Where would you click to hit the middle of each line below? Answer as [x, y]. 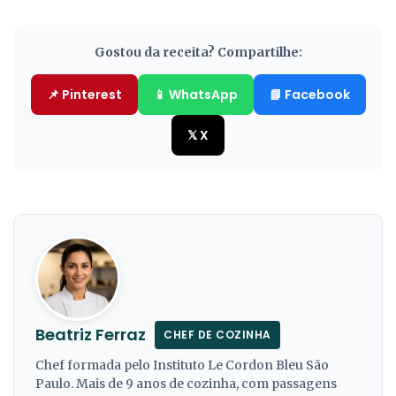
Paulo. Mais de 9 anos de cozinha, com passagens [186, 384]
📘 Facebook [309, 95]
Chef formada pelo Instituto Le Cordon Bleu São [182, 366]
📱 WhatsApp [195, 95]
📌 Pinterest [84, 95]
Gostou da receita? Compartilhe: [198, 53]
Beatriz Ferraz [91, 335]
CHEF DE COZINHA [217, 335]
